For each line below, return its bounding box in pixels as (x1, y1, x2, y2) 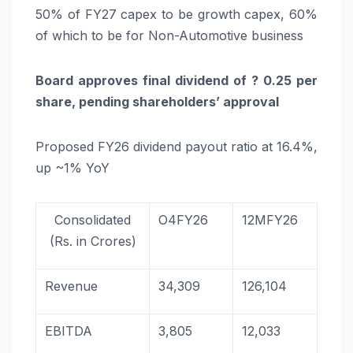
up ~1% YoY (35, 159, 110, 176)
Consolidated (54, 211, 131, 228)
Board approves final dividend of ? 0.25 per (35, 72, 318, 88)
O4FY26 (158, 211, 209, 228)
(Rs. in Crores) (49, 232, 136, 249)
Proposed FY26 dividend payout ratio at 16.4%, (35, 138, 318, 154)
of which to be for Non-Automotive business (35, 27, 303, 43)
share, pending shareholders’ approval (35, 93, 279, 110)
